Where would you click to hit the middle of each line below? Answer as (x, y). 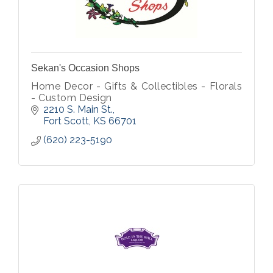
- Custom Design (72, 98)
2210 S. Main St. (78, 109)
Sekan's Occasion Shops (85, 68)
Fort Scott (66, 121)
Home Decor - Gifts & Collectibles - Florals (136, 86)
